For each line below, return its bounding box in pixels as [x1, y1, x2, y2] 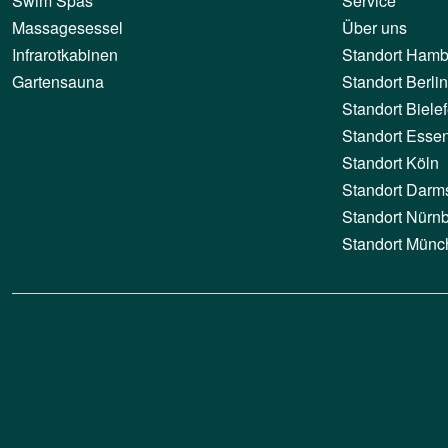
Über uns [342, 16, 407, 40]
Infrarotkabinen [12, 43, 118, 67]
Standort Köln [342, 151, 439, 175]
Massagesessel [12, 16, 123, 40]
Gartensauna [12, 70, 104, 94]
